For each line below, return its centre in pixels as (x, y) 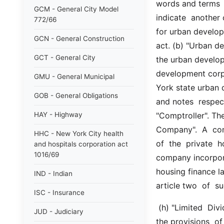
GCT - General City (65, 57)
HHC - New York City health (79, 133)
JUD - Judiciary (59, 211)
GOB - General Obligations (76, 95)
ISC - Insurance (59, 192)
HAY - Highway (58, 114)
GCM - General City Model (76, 9)
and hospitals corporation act (81, 144)
